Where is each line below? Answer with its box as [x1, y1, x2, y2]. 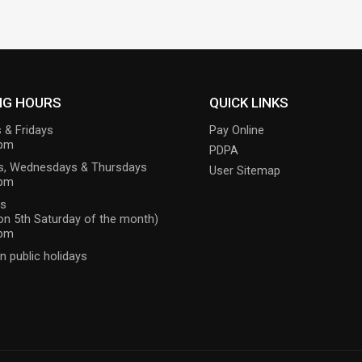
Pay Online [209, 124, 265, 138]
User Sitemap [209, 164, 281, 179]
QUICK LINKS [209, 95, 289, 112]
